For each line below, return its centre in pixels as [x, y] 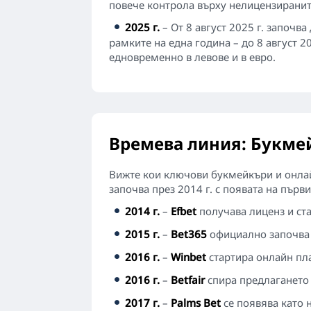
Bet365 [189, 234]
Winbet [188, 257]
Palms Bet [196, 303]
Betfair [188, 280]
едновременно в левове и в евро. [192, 57]
